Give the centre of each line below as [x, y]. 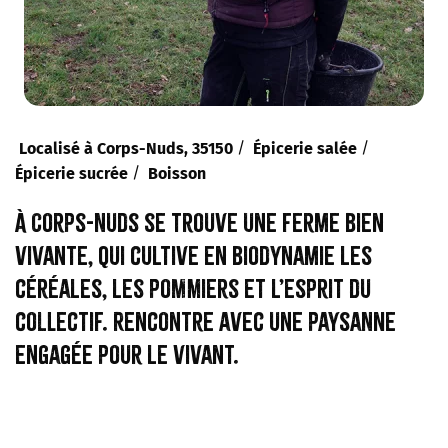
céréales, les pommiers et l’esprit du [193, 288]
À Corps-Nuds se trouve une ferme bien [199, 222]
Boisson [177, 173]
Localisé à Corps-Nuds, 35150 [126, 148]
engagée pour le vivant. [127, 354]
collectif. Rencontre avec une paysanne [205, 321]
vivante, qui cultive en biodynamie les [193, 255]
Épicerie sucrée [71, 173]
